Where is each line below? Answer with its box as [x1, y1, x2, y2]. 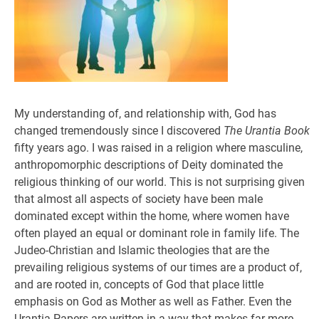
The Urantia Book [224, 124, 310, 137]
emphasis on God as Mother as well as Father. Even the [14, 295, 291, 308]
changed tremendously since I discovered [14, 124, 224, 137]
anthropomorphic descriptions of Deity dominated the [14, 158, 283, 172]
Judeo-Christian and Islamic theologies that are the [14, 244, 269, 257]
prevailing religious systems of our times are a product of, [14, 261, 302, 274]
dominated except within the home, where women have [14, 209, 289, 223]
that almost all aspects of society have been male [14, 192, 263, 206]
